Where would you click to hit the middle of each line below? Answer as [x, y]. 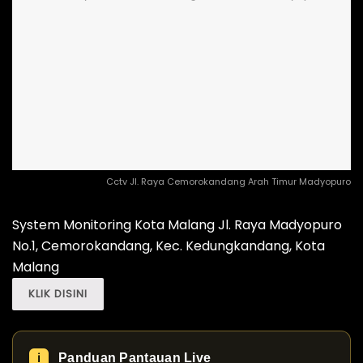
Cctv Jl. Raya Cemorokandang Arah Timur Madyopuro [228, 182]
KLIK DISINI [58, 294]
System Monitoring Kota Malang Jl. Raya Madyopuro [177, 225]
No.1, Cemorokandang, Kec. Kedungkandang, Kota [169, 246]
